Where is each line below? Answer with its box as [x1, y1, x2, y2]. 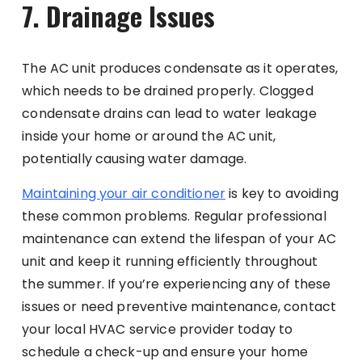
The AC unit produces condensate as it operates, [22, 58, 339, 78]
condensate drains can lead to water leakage [22, 103, 317, 123]
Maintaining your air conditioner [22, 183, 226, 203]
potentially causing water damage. [22, 149, 247, 168]
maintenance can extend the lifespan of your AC [22, 229, 337, 248]
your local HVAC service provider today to [22, 319, 293, 339]
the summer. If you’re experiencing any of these [22, 274, 331, 293]
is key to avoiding [225, 183, 339, 203]
